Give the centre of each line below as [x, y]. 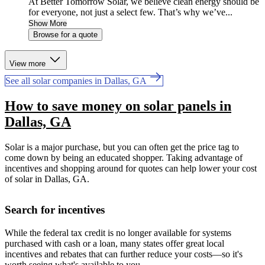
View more [29, 64]
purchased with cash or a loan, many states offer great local [114, 243]
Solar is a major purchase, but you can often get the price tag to [122, 147]
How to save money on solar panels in [118, 106]
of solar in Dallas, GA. [47, 179]
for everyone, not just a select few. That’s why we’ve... [130, 12]
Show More [48, 24]
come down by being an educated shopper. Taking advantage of [124, 158]
